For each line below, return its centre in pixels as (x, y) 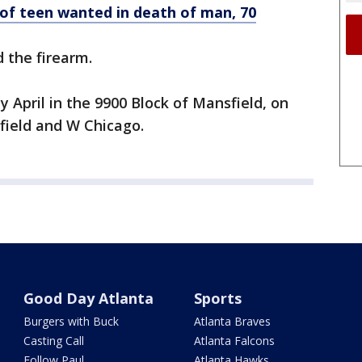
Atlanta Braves (232, 322)
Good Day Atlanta (89, 299)
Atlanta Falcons (234, 341)
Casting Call (54, 341)
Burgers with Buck (72, 322)
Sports (217, 299)
